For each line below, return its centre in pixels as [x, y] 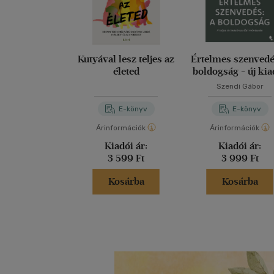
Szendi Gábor [240, 86]
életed [126, 71]
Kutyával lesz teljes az [126, 59]
